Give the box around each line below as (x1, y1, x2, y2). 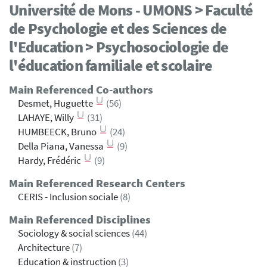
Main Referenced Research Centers (9, 176, 185, 191)
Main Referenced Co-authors (9, 83, 153, 97)
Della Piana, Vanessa (18, 140, 105, 153)
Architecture (18, 241, 72, 254)
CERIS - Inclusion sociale (18, 191, 120, 204)
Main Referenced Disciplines (9, 213, 151, 227)
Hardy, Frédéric (18, 154, 83, 167)
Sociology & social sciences (18, 227, 132, 240)
